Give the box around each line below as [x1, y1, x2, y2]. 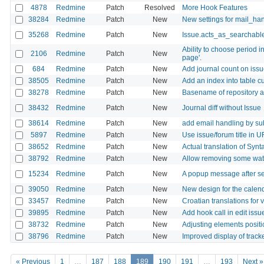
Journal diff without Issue [182, 103, 261, 112]
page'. [182, 53, 202, 62]
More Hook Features [182, 3, 247, 12]
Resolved [144, 3, 175, 12]
